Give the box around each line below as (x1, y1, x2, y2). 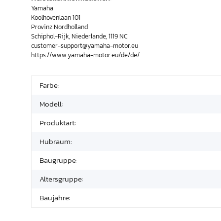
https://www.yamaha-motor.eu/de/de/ (31, 50, 140, 60)
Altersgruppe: (39, 173, 83, 184)
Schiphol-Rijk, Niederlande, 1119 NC (31, 31, 128, 41)
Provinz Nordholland (31, 22, 88, 32)
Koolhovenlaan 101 (31, 12, 80, 22)
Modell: (39, 98, 63, 110)
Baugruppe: (39, 154, 77, 166)
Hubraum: (39, 135, 72, 147)
